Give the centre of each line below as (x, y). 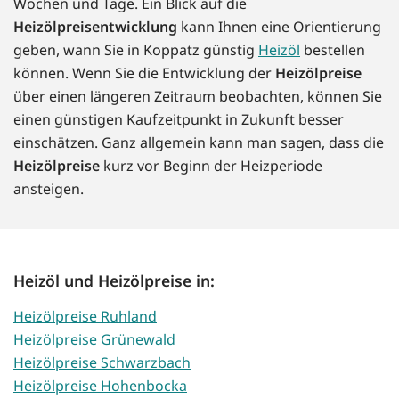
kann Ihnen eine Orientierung (279, 27)
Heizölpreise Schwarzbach (102, 363)
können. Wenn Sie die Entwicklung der (144, 73)
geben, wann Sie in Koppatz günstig (136, 50)
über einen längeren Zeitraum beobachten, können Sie (198, 97)
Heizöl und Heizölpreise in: (114, 281)
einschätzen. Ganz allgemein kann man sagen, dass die (199, 143)
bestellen (333, 50)
